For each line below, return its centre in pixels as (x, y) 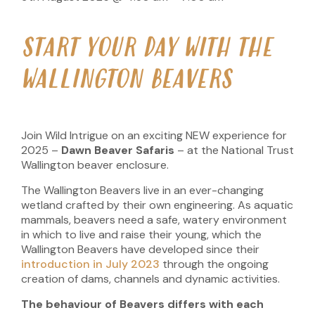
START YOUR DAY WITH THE (147, 49)
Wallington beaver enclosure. (95, 165)
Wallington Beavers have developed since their (140, 250)
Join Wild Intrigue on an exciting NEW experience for (154, 136)
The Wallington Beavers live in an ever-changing (142, 191)
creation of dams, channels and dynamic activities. (150, 279)
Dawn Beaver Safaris (119, 150)
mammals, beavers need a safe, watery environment (154, 220)
